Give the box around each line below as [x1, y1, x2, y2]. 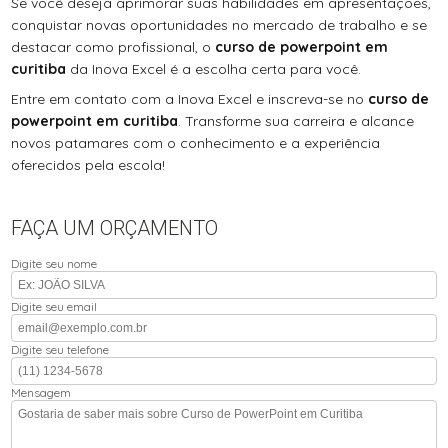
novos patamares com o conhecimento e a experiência [11, 134, 381, 153]
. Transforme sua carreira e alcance [178, 112, 415, 131]
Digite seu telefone [11, 342, 110, 358]
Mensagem [11, 385, 72, 401]
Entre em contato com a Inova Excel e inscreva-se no [11, 90, 369, 109]
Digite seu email [11, 299, 98, 315]
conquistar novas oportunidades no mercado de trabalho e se [11, 16, 428, 35]
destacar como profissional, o [11, 38, 216, 57]
